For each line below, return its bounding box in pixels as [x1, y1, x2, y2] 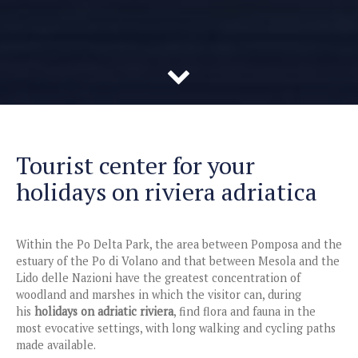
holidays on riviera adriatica [16, 176, 317, 208]
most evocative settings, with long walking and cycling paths [16, 320, 336, 336]
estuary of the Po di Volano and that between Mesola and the [16, 253, 340, 268]
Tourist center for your [16, 149, 255, 181]
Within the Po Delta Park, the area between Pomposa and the [16, 236, 342, 252]
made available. [16, 336, 96, 352]
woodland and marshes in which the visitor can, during [16, 286, 301, 302]
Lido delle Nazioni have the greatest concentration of [16, 269, 300, 285]
